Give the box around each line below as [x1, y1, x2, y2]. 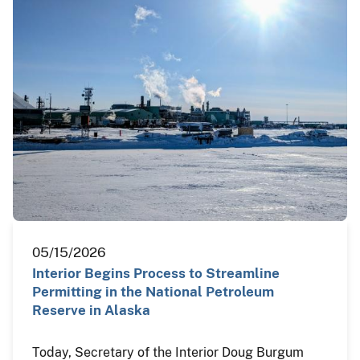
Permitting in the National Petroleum [32, 283, 274, 300]
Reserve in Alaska [32, 301, 150, 318]
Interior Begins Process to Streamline [32, 264, 280, 281]
